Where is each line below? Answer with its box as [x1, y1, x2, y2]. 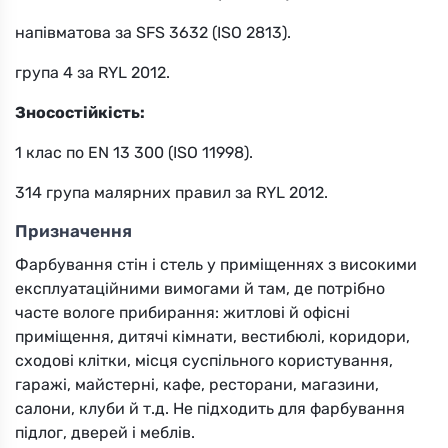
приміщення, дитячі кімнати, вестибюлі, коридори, [15, 326, 410, 346]
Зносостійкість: [15, 102, 145, 122]
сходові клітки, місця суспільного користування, [15, 350, 393, 370]
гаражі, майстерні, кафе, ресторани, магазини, [15, 374, 379, 394]
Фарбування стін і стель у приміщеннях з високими [15, 254, 417, 274]
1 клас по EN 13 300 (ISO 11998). [15, 142, 253, 162]
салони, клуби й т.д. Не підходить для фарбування [15, 398, 405, 418]
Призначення [15, 220, 132, 241]
